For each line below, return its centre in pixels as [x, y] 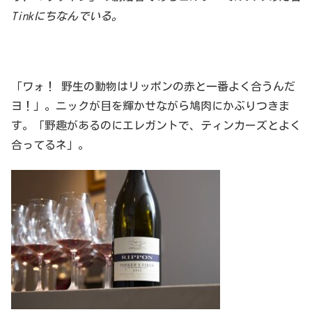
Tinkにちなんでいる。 [67, 16]
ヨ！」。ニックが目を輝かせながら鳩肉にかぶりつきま [150, 106]
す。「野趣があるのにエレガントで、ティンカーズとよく [156, 125]
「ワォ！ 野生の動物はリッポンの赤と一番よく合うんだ [153, 86]
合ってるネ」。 [50, 145]
